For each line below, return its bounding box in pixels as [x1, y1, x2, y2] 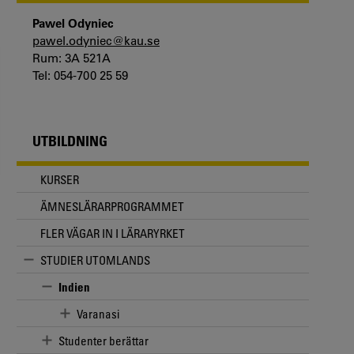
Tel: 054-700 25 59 [32, 68, 128, 84]
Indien [58, 279, 90, 294]
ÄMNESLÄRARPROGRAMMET [40, 198, 184, 213]
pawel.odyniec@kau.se [32, 33, 160, 49]
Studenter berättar [58, 333, 149, 348]
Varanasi [77, 306, 119, 321]
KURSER [40, 171, 79, 186]
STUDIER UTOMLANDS [40, 252, 150, 267]
